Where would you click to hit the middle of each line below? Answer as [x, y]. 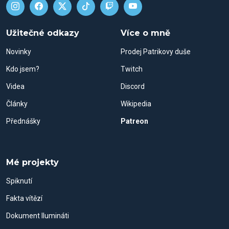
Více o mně [145, 33]
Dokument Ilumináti [38, 216]
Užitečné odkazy [43, 33]
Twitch [132, 69]
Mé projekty [32, 162]
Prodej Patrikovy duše [156, 52]
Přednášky [23, 121]
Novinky [19, 52]
